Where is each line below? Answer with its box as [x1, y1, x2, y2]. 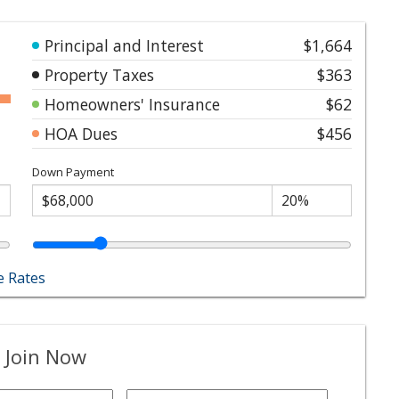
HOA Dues [45, 122, 118, 144]
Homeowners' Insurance [45, 93, 220, 115]
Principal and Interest [45, 34, 204, 56]
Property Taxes [45, 63, 154, 85]
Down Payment [32, 163, 114, 180]
